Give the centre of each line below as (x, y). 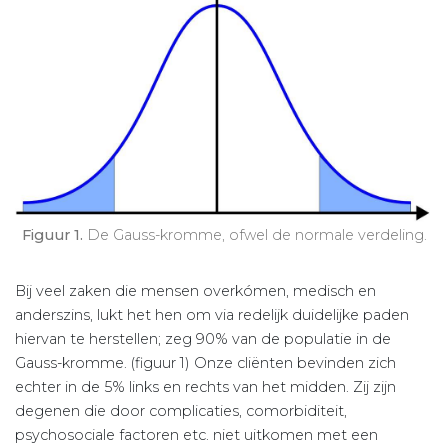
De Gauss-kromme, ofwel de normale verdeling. (254, 235)
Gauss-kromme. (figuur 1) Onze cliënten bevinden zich (205, 363)
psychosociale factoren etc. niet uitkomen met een (196, 435)
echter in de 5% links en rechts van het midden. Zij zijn (205, 387)
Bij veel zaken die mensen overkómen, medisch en (195, 291)
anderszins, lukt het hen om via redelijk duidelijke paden (212, 315)
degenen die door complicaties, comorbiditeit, (181, 411)
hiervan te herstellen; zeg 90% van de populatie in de (203, 339)
